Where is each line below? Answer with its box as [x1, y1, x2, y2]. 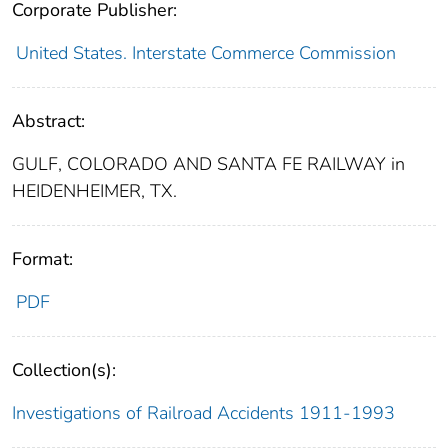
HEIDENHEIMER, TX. [12, 178, 177, 203]
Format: [12, 246, 73, 271]
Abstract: [12, 108, 85, 133]
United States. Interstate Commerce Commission [15, 40, 396, 65]
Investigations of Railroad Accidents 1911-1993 [12, 400, 395, 425]
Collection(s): [12, 357, 116, 382]
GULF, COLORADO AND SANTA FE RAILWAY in [12, 151, 405, 176]
